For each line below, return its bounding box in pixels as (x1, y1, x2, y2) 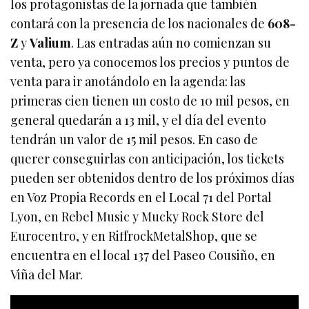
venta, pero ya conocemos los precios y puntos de (10, 53, 290, 70)
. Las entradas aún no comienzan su (71, 34, 272, 51)
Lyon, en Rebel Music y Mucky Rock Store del (10, 208, 265, 225)
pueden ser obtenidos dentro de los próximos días (10, 169, 295, 186)
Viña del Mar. (10, 266, 83, 283)
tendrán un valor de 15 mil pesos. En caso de (10, 130, 259, 148)
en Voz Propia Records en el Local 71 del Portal (10, 188, 272, 206)
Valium (30, 34, 72, 51)
